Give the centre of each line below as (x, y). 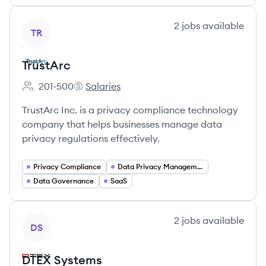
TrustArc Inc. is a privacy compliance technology (130, 110)
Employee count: (58, 92)
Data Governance (64, 181)
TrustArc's (94, 92)
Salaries (103, 86)
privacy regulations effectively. (91, 138)
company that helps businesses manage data (122, 124)
